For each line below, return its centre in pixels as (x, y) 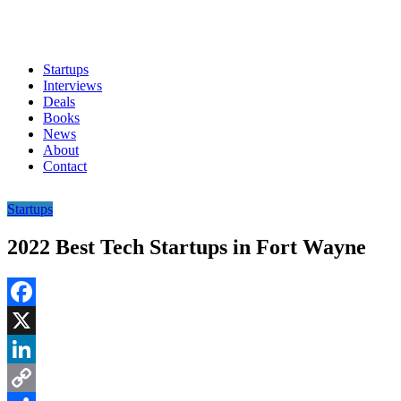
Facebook (35, 320)
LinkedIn (33, 377)
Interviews (73, 85)
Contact (65, 166)
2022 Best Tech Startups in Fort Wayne (187, 247)
